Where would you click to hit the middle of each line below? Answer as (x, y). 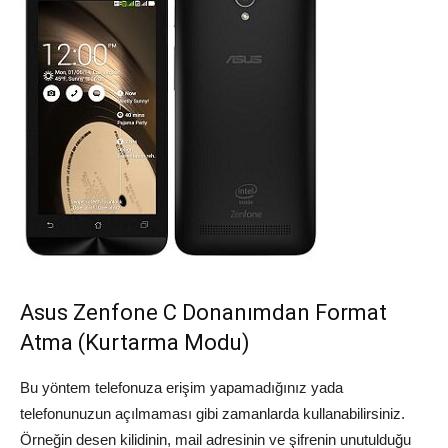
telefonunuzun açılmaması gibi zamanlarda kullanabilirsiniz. (212, 414)
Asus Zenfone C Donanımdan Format (203, 313)
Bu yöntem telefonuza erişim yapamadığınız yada (181, 388)
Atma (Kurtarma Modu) (135, 343)
